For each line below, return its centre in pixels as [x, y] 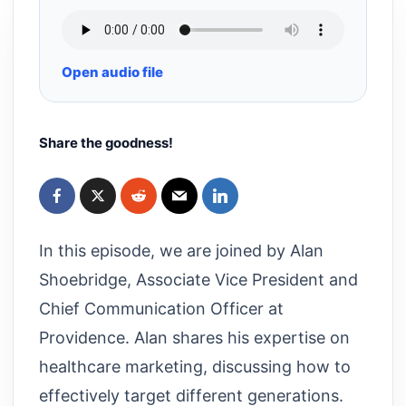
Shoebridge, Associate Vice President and [198, 279]
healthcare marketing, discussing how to [195, 366]
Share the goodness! [106, 143]
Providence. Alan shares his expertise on [194, 337]
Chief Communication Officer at [161, 308]
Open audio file [112, 72]
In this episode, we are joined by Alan [181, 250]
